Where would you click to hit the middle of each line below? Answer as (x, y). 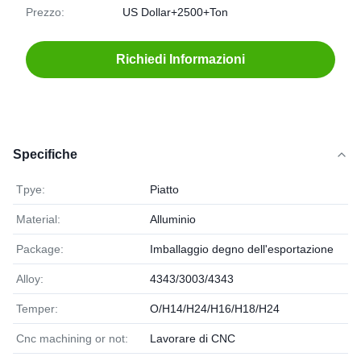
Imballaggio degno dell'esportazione (242, 249)
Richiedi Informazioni (180, 59)
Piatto (164, 189)
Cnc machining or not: (72, 338)
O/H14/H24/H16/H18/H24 (215, 309)
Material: (38, 219)
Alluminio (173, 219)
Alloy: (30, 279)
